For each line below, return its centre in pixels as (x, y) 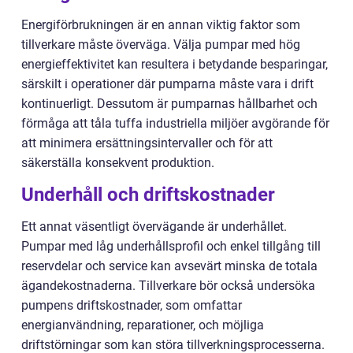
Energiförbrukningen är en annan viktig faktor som (161, 25)
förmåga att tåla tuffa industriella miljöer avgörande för (175, 124)
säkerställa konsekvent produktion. (118, 163)
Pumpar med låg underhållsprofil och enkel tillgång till (171, 247)
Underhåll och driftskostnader (148, 195)
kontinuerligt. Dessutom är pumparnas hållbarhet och (169, 104)
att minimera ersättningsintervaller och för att (147, 143)
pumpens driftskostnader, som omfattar (132, 306)
